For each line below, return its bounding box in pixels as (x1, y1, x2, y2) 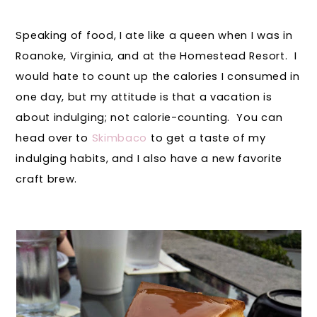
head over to (16, 131, 92, 146)
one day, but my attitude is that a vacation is (16, 90, 272, 105)
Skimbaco (91, 131, 148, 146)
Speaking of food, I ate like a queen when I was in (16, 28, 293, 43)
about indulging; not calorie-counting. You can (16, 110, 283, 125)
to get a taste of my (147, 131, 266, 146)
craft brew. (16, 172, 81, 187)
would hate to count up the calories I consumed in (16, 69, 300, 84)
